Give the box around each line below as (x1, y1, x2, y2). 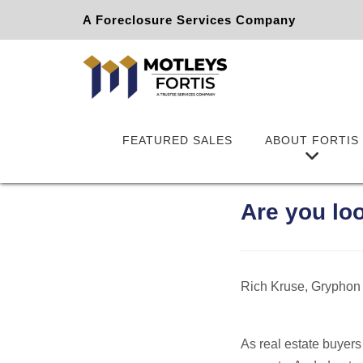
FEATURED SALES (122, 134, 233, 147)
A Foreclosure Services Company (83, 13, 296, 27)
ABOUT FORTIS (265, 134, 359, 147)
